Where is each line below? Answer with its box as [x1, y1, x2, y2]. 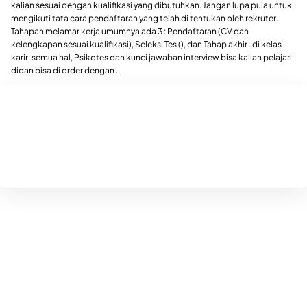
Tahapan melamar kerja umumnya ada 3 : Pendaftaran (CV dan [11, 26, 249, 37]
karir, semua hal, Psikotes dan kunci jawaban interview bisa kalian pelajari [11, 52, 292, 63]
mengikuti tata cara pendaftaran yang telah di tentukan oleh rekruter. [11, 13, 278, 24]
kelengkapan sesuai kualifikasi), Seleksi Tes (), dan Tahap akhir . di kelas [11, 39, 282, 50]
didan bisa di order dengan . [11, 65, 118, 76]
